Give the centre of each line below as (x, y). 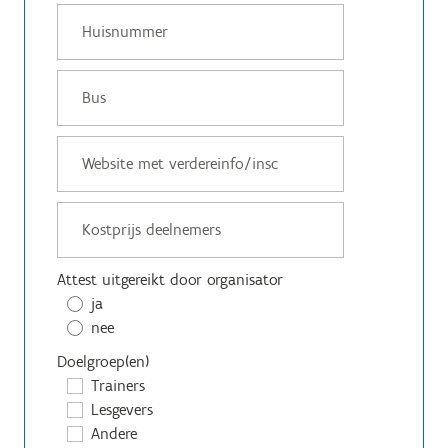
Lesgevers (122, 409)
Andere (114, 433)
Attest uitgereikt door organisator (170, 279)
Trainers (118, 385)
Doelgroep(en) (103, 361)
